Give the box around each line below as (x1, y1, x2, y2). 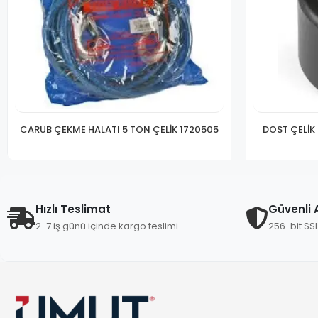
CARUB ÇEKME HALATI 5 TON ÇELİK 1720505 (20, 122, 219, 136)
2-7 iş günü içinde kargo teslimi (35, 219, 178, 233)
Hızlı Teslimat (35, 201, 111, 216)
